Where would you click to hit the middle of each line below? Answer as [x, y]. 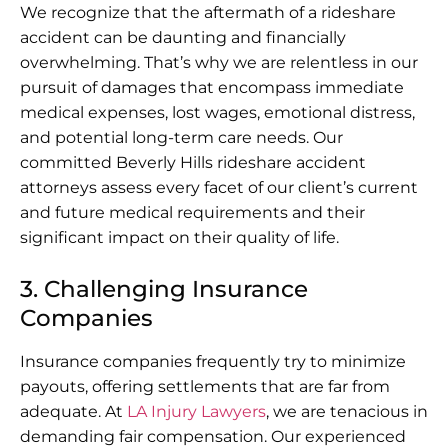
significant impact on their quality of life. [179, 237]
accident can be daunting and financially [183, 37]
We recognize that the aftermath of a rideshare [208, 12]
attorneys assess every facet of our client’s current [219, 187]
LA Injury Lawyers [196, 411]
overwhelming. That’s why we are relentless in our [219, 62]
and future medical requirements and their [192, 212]
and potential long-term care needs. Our [181, 137]
